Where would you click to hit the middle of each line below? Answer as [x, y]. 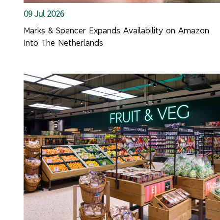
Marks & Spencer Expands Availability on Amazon [117, 30]
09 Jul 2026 [44, 14]
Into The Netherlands [64, 43]
